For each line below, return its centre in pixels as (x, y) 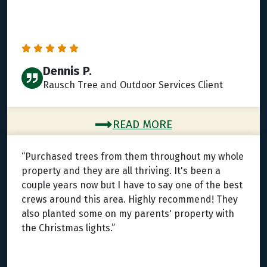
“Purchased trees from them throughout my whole (133, 157)
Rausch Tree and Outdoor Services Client (133, 85)
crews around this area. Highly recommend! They (130, 200)
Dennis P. (67, 71)
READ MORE (142, 125)
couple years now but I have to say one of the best (132, 185)
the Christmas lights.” (68, 228)
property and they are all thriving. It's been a (121, 171)
